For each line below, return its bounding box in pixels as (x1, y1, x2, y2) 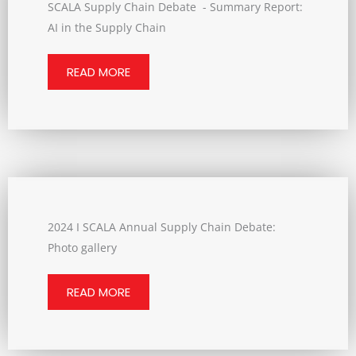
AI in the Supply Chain (48, 20, 166, 35)
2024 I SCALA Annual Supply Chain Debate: (48, 219, 276, 234)
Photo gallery (48, 240, 117, 255)
